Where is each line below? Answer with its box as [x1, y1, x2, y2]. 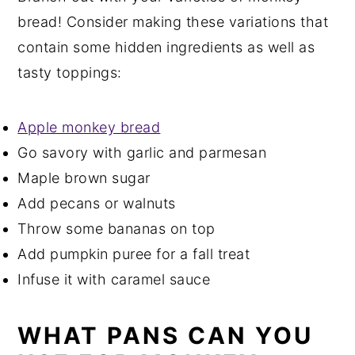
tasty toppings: [17, 63, 122, 81]
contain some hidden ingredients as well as [17, 38, 315, 55]
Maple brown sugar [17, 169, 151, 186]
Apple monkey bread [17, 118, 161, 136]
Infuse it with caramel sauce [17, 270, 211, 288]
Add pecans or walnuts [17, 194, 176, 212]
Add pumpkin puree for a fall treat [17, 245, 250, 262]
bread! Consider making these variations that [17, 13, 329, 30]
